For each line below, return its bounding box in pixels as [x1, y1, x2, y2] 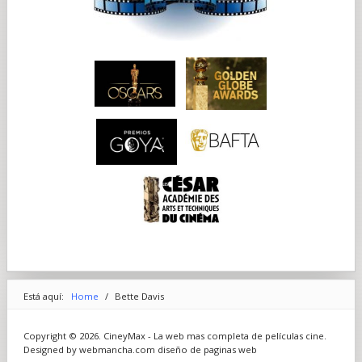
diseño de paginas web [157, 343, 257, 356]
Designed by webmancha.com [23, 343, 158, 356]
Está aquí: [23, 289, 69, 302]
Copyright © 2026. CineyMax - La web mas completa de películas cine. [23, 329, 326, 342]
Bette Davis [114, 289, 164, 302]
